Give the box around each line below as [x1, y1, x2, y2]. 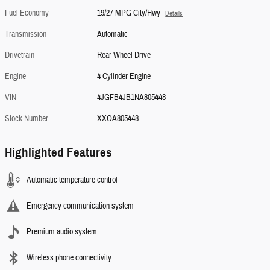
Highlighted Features [5, 144, 112, 160]
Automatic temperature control [27, 174, 118, 186]
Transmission [5, 28, 46, 40]
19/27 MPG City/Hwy [97, 7, 161, 19]
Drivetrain [5, 49, 34, 61]
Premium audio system [27, 226, 97, 237]
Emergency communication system [27, 200, 134, 212]
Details [165, 9, 183, 17]
